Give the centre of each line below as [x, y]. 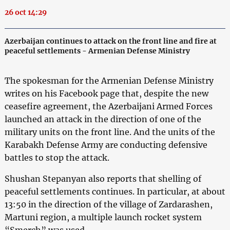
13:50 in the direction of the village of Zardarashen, [108, 204]
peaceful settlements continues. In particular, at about [115, 191]
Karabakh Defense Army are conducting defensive [106, 145]
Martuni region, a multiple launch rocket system [103, 217]
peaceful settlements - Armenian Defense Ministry [97, 51]
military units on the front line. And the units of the [110, 132]
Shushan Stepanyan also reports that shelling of [103, 178]
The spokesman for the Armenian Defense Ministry [109, 80]
